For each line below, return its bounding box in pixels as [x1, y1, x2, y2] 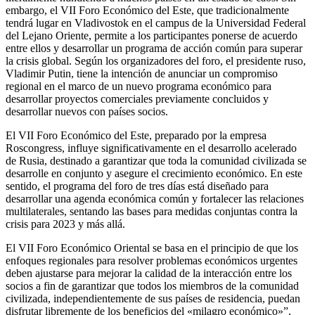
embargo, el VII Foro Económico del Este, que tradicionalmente [6, 4, 289, 16]
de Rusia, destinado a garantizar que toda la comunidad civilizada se [6, 154, 307, 167]
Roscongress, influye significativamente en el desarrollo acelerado [6, 141, 297, 154]
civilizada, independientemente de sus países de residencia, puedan [6, 292, 300, 304]
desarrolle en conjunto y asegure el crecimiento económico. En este [6, 167, 302, 179]
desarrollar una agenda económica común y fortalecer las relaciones [6, 192, 304, 205]
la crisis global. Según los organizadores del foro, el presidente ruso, [6, 54, 306, 67]
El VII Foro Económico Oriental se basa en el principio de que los [6, 241, 298, 254]
